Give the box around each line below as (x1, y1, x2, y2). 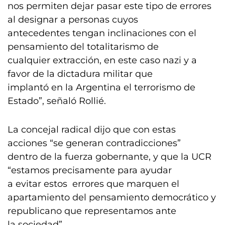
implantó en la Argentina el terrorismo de (8, 82, 195, 93)
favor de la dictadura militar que (8, 68, 153, 79)
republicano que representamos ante (8, 205, 176, 216)
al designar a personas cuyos (8, 14, 138, 25)
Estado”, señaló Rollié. (8, 95, 106, 106)
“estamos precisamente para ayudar (8, 165, 172, 176)
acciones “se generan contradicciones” (8, 138, 181, 149)
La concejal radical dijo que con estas (8, 124, 176, 135)
